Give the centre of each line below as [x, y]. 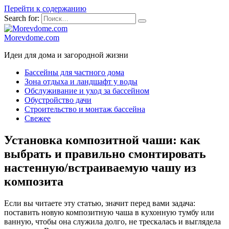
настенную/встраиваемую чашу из [100, 167]
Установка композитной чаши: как [102, 140]
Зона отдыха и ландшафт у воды [81, 82]
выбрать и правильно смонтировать [105, 154]
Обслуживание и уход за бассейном [87, 91]
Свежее [38, 118]
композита [34, 181]
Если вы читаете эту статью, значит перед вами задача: [100, 203]
